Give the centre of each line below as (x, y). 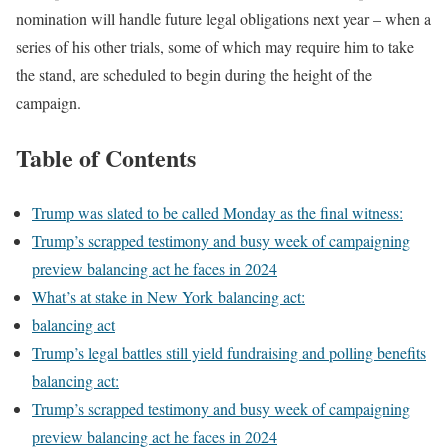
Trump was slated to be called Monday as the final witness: (217, 212)
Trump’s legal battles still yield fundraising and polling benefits (229, 352)
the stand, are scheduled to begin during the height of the (194, 74)
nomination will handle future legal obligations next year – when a (223, 18)
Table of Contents (106, 157)
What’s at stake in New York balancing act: (168, 296)
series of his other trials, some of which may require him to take (215, 46)
